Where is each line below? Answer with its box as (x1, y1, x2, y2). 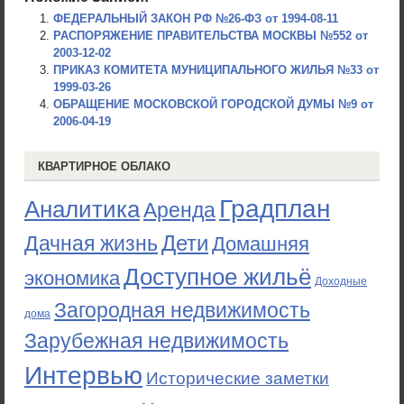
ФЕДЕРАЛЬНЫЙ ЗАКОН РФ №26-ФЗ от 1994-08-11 (53, 12, 338, 25)
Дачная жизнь (24, 232, 158, 255)
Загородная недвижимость (54, 298, 310, 322)
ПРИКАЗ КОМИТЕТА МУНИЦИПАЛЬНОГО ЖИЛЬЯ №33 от (53, 63, 379, 77)
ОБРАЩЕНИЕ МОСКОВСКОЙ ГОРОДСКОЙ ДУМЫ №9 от (53, 97, 373, 111)
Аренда (143, 198, 216, 222)
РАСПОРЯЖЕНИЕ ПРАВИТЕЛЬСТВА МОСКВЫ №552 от (53, 29, 368, 42)
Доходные (315, 275, 367, 288)
